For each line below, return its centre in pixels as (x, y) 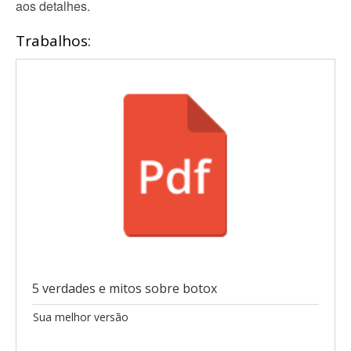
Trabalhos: (53, 41)
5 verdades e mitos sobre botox (125, 289)
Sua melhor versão (81, 317)
